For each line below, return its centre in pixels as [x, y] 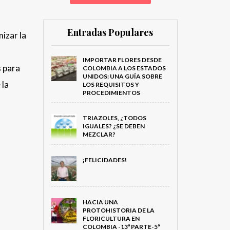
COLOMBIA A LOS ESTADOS [124, 68]
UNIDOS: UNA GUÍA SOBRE [122, 76]
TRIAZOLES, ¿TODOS [114, 118]
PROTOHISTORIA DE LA [118, 210]
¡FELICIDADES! [104, 160]
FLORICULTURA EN [111, 219]
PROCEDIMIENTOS [111, 93]
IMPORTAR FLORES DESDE [122, 60]
